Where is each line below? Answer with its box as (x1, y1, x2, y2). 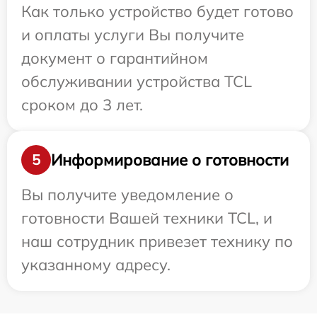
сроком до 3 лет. (21, 95, 143, 115)
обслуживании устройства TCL (21, 71, 252, 91)
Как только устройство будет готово (21, 1, 294, 21)
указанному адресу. (21, 255, 171, 275)
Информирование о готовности (51, 149, 289, 170)
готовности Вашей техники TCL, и (21, 208, 272, 228)
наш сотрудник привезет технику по (21, 231, 293, 251)
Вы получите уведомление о (21, 185, 234, 204)
